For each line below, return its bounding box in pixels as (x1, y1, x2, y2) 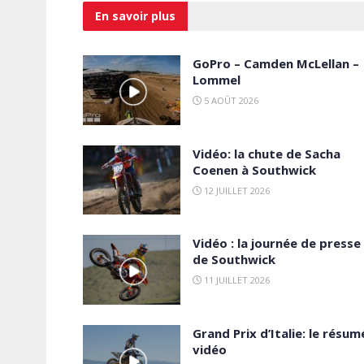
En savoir (95, 7, 148, 24)
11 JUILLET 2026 (201, 274, 270, 287)
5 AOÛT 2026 (201, 93, 258, 106)
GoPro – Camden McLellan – (193, 54, 359, 71)
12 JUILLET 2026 (201, 184, 270, 197)
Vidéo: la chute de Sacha (193, 145, 340, 162)
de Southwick (193, 251, 275, 268)
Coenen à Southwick (193, 161, 316, 178)
